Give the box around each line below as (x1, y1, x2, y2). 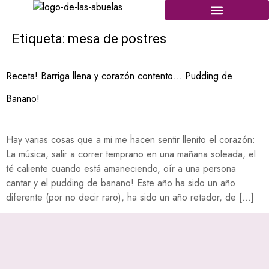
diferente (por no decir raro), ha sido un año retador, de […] (6, 190, 254, 204)
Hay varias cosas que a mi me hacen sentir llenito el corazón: (6, 133, 255, 147)
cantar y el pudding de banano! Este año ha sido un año (6, 176, 235, 190)
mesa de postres (68, 31, 166, 46)
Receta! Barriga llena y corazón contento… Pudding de (6, 69, 232, 83)
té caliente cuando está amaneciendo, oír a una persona (6, 162, 236, 175)
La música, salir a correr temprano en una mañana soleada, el (6, 147, 256, 161)
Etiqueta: (12, 31, 68, 46)
